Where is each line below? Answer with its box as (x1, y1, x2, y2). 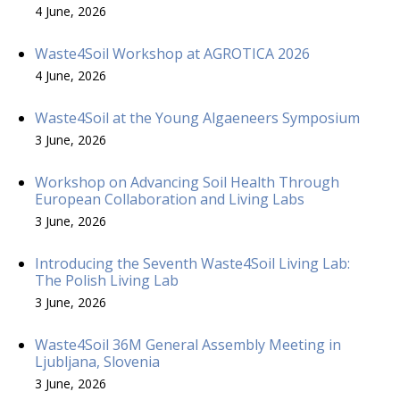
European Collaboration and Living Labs (35, 188, 304, 209)
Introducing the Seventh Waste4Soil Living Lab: (35, 253, 350, 273)
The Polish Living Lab (35, 270, 179, 290)
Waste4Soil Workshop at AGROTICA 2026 (35, 43, 310, 63)
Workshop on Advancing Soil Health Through (35, 171, 339, 192)
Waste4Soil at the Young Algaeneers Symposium (35, 107, 360, 128)
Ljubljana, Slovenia (35, 351, 160, 371)
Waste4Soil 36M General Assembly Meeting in (35, 334, 341, 354)
